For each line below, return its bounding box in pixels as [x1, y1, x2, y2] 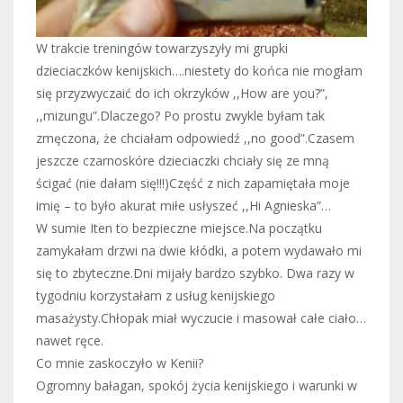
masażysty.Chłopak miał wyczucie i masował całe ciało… [36, 309, 366, 327]
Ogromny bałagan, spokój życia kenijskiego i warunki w [36, 376, 357, 394]
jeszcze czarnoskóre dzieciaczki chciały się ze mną [36, 151, 329, 169]
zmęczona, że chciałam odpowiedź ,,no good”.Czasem [36, 129, 354, 147]
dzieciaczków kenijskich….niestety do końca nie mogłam [36, 61, 363, 79]
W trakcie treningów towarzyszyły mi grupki [36, 39, 288, 57]
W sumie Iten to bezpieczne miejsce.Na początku [36, 219, 322, 237]
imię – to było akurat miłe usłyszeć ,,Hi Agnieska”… [36, 196, 331, 214]
